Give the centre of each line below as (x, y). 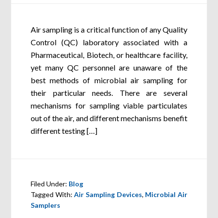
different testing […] (64, 131)
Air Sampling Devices (108, 194)
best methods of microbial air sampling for (109, 80)
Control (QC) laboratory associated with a (109, 42)
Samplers (46, 205)
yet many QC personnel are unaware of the (109, 67)
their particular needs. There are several (109, 93)
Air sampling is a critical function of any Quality (109, 29)
